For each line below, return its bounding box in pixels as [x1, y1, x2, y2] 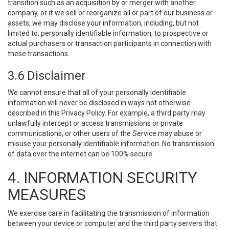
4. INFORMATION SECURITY [8, 169, 197, 187]
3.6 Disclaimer [8, 68, 86, 83]
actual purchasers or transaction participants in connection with [8, 39, 212, 48]
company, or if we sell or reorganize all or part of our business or [8, 9, 213, 17]
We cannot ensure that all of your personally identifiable [8, 88, 186, 97]
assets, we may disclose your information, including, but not [8, 19, 199, 27]
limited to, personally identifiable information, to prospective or [8, 29, 209, 37]
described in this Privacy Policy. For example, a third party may [8, 109, 205, 117]
